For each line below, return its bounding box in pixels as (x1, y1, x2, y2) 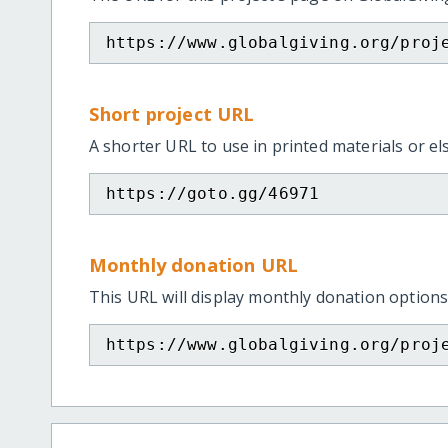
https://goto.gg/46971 (105, 183, 320, 203)
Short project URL (88, 100, 255, 126)
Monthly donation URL (88, 251, 299, 277)
